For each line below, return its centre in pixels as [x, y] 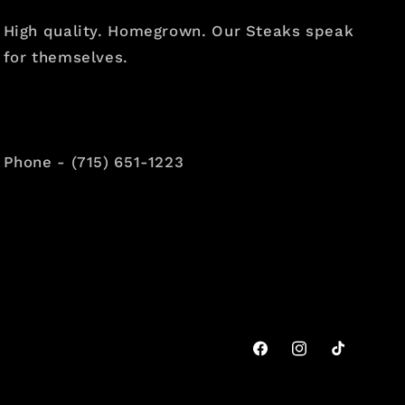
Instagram [324, 358]
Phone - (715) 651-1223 [94, 161]
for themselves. [66, 57]
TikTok [350, 358]
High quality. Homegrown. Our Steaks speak [179, 30]
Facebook [283, 358]
